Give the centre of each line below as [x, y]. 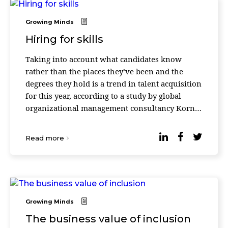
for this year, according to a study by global [103, 96]
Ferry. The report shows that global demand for [112, 120]
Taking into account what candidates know [104, 59]
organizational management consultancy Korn [110, 108]
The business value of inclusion [108, 219]
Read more [45, 138]
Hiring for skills [64, 39]
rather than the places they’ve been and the [104, 71]
